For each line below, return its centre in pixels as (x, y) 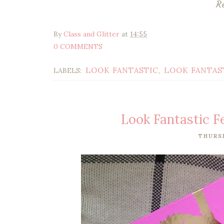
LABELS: (68, 70)
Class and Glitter (91, 34)
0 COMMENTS (78, 46)
